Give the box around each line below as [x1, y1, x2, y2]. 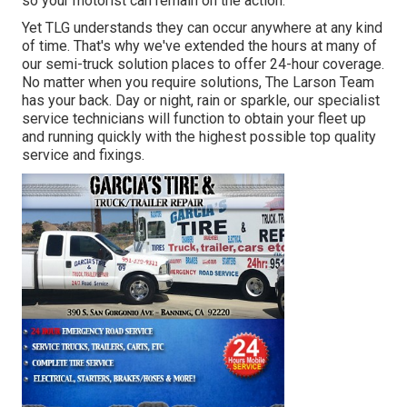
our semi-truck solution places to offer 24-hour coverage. [22, 55, 384, 74]
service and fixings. [22, 146, 144, 164]
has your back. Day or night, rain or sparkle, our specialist [22, 92, 380, 110]
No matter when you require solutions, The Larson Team [22, 74, 374, 92]
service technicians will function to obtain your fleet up [22, 110, 366, 128]
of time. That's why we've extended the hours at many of [22, 37, 377, 55]
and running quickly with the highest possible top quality [22, 128, 376, 146]
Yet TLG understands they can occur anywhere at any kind [22, 19, 382, 37]
